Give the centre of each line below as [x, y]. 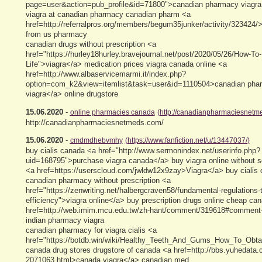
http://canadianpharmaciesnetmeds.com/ [94, 122]
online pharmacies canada [112, 112]
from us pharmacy [56, 35]
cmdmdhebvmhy [96, 140]
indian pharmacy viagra [65, 220]
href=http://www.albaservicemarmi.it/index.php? [106, 74]
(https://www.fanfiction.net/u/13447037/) [187, 140]
